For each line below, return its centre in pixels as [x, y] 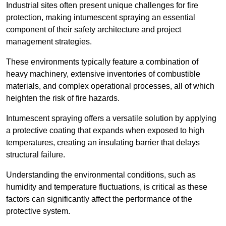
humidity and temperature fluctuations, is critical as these [107, 187]
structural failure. [36, 155]
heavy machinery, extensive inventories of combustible [103, 74]
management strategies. [49, 42]
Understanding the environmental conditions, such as [101, 175]
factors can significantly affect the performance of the [99, 199]
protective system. [38, 211]
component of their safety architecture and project [94, 30]
